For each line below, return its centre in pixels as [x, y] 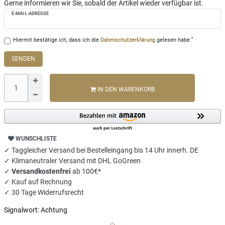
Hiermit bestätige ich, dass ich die [57, 40]
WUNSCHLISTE [36, 138]
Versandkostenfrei [42, 172]
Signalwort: [22, 210]
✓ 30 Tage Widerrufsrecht [44, 193]
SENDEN [23, 59]
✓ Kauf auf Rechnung [38, 182]
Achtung [54, 210]
